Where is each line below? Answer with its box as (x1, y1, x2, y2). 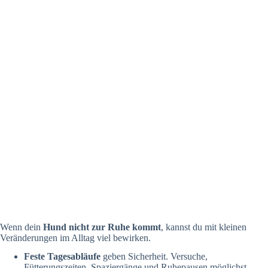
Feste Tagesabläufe (24, 251, 100, 261)
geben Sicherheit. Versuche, (100, 251, 208, 261)
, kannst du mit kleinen (161, 222, 246, 233)
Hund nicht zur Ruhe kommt (43, 222, 161, 233)
